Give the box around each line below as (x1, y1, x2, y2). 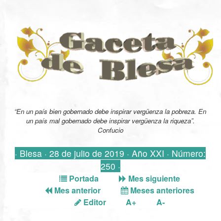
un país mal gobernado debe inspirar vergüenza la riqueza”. (26, 115, 195, 125)
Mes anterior (52, 184, 101, 196)
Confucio (97, 125, 123, 135)
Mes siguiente (126, 172, 180, 184)
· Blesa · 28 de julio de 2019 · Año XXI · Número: (15, 147, 206, 159)
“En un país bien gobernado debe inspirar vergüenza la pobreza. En (14, 106, 207, 116)
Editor (81, 196, 106, 208)
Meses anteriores (128, 184, 194, 196)
